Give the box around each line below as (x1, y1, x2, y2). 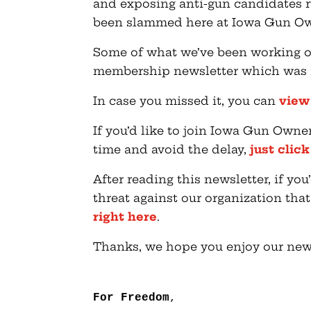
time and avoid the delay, (93, 142, 251, 156)
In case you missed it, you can (93, 93, 280, 108)
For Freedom (93, 291, 170, 304)
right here (93, 209, 158, 224)
